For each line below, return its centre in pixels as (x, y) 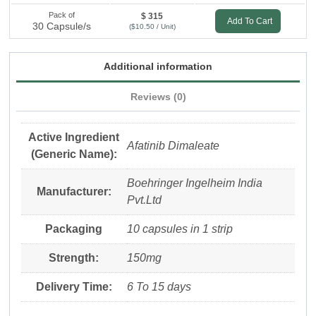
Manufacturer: (74, 191)
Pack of (62, 15)
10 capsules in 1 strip (180, 229)
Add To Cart (249, 21)
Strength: (74, 257)
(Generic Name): (74, 154)
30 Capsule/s (62, 26)
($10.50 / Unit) (152, 26)
